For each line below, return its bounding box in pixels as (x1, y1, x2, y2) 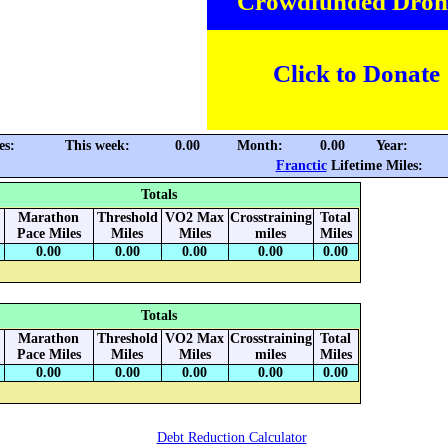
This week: (65, 138, 130, 154)
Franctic (275, 158, 327, 174)
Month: (236, 138, 283, 154)
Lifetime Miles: (326, 158, 423, 174)
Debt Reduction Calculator (156, 430, 307, 446)
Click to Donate (273, 60, 440, 88)
